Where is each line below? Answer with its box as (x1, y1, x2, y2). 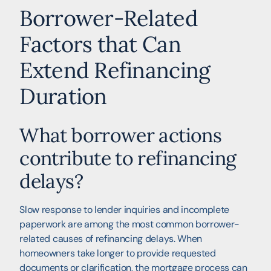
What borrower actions (19, 122, 221, 148)
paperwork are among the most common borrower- (19, 217, 240, 230)
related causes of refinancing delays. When (19, 232, 202, 245)
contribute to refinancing (19, 145, 237, 171)
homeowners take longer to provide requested (19, 246, 216, 260)
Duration (19, 82, 107, 110)
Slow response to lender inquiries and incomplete (19, 203, 230, 216)
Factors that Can (19, 30, 181, 58)
